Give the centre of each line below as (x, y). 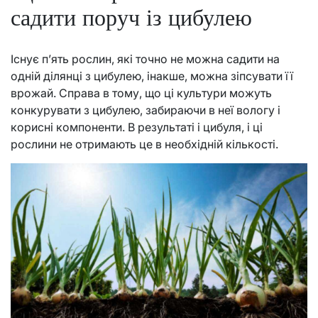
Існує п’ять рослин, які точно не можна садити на (145, 59)
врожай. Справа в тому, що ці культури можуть (141, 93)
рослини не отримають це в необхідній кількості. (144, 144)
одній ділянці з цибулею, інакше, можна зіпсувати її (152, 76)
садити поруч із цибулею (131, 18)
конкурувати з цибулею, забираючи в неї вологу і (146, 110)
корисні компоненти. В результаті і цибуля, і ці (137, 127)
